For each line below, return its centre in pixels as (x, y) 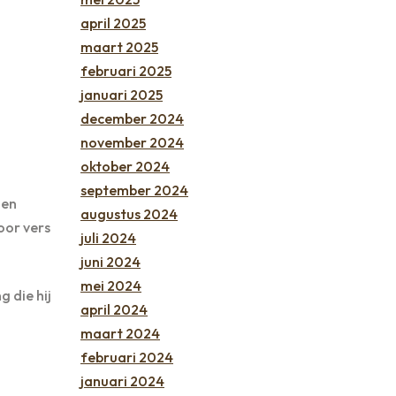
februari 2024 (127, 357)
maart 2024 (120, 333)
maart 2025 (119, 46)
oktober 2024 (125, 166)
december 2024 (132, 118)
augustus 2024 (129, 213)
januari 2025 (122, 94)
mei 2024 (111, 285)
